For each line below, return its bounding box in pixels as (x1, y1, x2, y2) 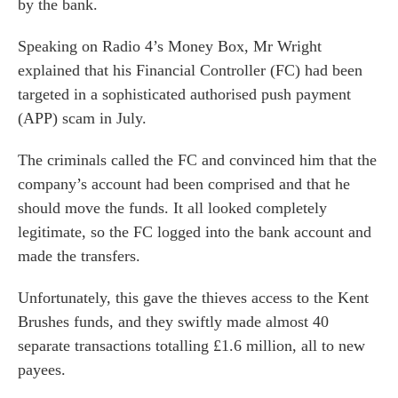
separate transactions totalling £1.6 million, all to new (18, 337, 365, 354)
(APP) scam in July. (18, 109, 147, 127)
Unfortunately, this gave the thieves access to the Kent (18, 289, 369, 306)
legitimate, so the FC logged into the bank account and (18, 223, 371, 241)
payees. (18, 361, 66, 378)
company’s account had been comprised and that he (18, 175, 350, 193)
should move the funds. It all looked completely (18, 199, 327, 217)
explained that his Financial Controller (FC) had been (18, 61, 362, 79)
